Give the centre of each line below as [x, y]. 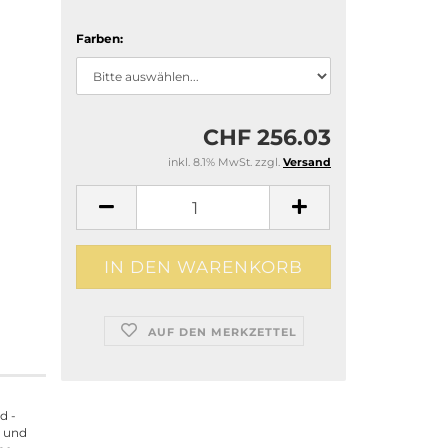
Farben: [100, 38]
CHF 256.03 [267, 137]
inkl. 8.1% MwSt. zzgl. [225, 162]
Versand [307, 162]
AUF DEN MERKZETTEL [223, 332]
